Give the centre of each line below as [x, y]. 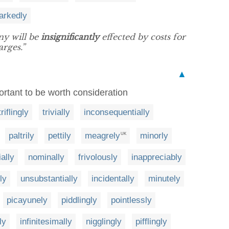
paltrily [21, 135]
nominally [46, 157]
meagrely [102, 135]
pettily [60, 135]
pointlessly [131, 200]
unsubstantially [49, 178]
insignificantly [70, 37]
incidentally [113, 178]
